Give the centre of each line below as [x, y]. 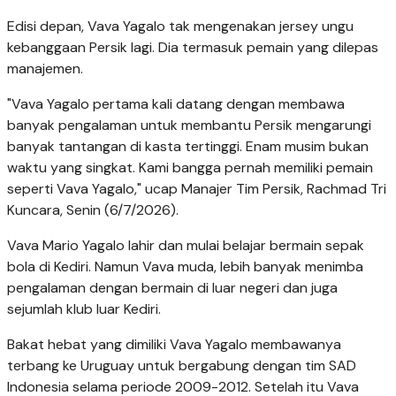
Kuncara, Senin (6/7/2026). [95, 210]
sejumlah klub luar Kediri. [84, 309]
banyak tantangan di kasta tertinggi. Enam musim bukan [188, 147]
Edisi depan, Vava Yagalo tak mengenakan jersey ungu [180, 27]
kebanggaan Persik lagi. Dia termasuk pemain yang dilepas [193, 48]
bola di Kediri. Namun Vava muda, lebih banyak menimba [185, 267]
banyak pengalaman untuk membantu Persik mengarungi [189, 126]
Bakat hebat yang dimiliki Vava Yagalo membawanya [174, 345]
